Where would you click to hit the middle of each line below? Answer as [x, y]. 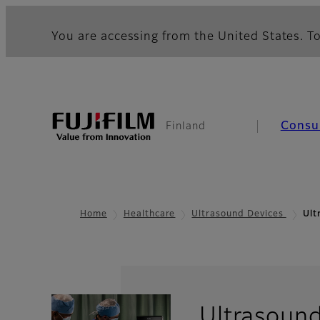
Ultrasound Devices [239, 214]
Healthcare [149, 214]
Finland [186, 126]
